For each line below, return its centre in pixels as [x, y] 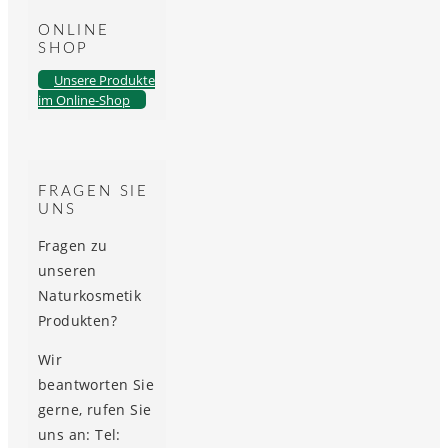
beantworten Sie [96, 384]
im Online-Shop [84, 100]
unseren [67, 270]
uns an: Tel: [79, 434]
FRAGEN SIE [94, 191]
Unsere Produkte [104, 80]
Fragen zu [73, 245]
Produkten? [78, 320]
